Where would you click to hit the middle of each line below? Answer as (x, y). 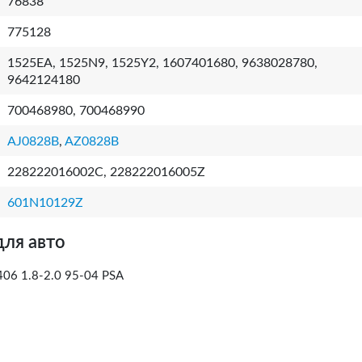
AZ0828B (92, 141)
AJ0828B (33, 141)
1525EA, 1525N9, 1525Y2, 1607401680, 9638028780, (162, 63)
